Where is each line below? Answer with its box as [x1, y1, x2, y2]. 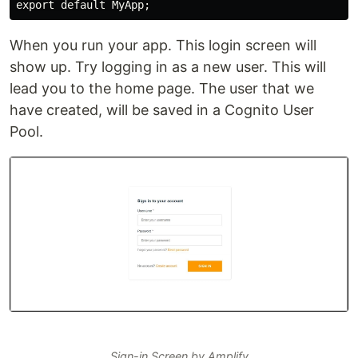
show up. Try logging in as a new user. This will [10, 58, 326, 75]
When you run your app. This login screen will [10, 36, 316, 54]
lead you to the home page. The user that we [10, 79, 314, 97]
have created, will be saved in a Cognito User [10, 101, 314, 118]
